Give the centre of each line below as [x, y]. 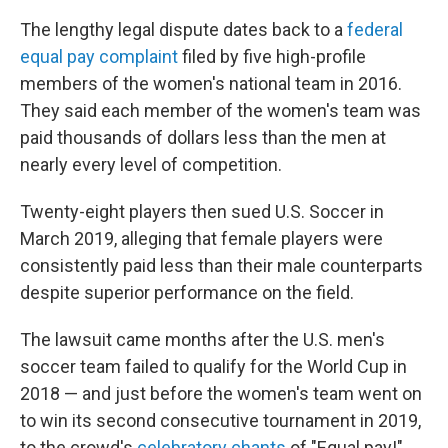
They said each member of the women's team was [220, 110]
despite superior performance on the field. [187, 292]
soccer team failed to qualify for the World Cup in [213, 366]
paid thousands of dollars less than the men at [203, 137]
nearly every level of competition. [151, 164]
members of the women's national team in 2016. [211, 83]
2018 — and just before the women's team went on [221, 393]
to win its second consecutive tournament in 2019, [220, 420]
